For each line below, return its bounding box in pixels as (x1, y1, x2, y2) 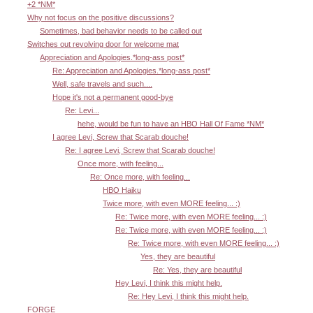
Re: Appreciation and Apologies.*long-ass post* (52, 66, 210, 75)
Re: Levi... (65, 106, 99, 115)
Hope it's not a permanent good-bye (52, 93, 173, 102)
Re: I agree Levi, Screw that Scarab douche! (65, 146, 215, 155)
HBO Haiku (103, 186, 141, 195)
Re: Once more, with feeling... (90, 173, 190, 182)
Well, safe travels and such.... (52, 80, 152, 89)
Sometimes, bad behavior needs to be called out (40, 27, 202, 36)
